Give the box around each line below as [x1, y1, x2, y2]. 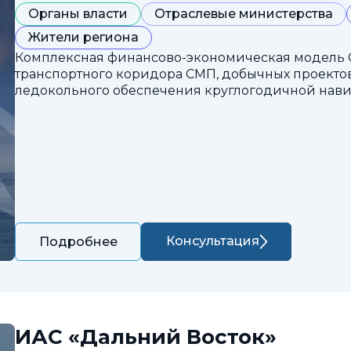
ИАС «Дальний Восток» [15, 324, 277, 349]
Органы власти [28, 5, 128, 21]
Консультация [165, 233, 259, 249]
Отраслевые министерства [154, 5, 333, 21]
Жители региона [28, 29, 139, 45]
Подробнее [39, 233, 118, 249]
